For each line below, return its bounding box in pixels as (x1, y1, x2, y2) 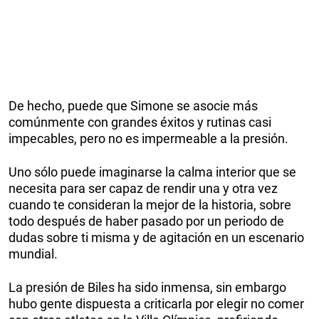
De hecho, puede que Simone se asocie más (9, 98, 258, 114)
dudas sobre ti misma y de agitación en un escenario (9, 230, 304, 246)
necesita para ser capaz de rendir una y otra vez (9, 181, 278, 197)
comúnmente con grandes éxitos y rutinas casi (9, 115, 271, 130)
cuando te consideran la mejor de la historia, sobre (9, 197, 291, 213)
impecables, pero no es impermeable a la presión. (9, 131, 288, 147)
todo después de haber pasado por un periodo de (9, 214, 284, 229)
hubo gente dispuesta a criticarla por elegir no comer (9, 296, 304, 312)
